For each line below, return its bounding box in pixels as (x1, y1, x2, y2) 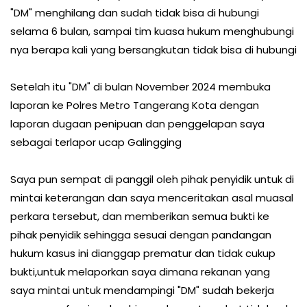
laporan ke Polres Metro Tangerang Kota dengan (10, 98, 259, 113)
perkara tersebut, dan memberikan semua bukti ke (10, 209, 269, 224)
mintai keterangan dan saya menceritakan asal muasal (10, 191, 293, 206)
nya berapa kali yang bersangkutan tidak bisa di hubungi (10, 42, 297, 58)
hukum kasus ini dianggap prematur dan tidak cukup (10, 246, 275, 261)
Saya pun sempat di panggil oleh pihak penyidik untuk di (10, 172, 294, 187)
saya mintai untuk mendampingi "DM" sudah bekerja (10, 283, 274, 298)
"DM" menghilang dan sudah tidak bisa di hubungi (10, 5, 259, 21)
